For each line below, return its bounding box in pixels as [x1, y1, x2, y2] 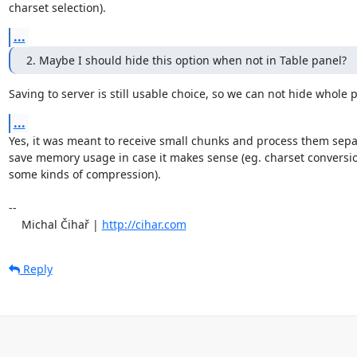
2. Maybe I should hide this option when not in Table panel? [25, 52, 347, 68]
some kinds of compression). [8, 166, 161, 182]
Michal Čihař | [21, 216, 102, 232]
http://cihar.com [101, 216, 186, 232]
